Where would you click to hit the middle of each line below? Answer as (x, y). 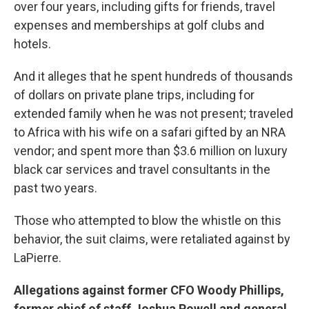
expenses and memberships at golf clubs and (139, 25)
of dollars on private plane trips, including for (134, 94)
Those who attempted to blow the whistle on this (148, 220)
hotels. (32, 43)
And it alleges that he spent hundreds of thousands (153, 76)
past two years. (56, 188)
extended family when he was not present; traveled (153, 113)
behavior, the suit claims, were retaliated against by (152, 239)
